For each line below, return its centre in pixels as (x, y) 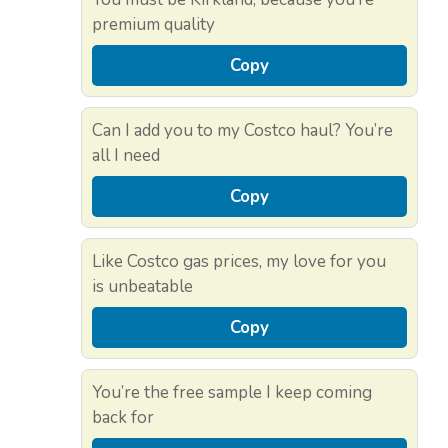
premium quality (153, 25)
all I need (126, 156)
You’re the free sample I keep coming (232, 393)
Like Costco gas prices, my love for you (239, 262)
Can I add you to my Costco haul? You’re (242, 131)
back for (123, 418)
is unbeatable (142, 287)
